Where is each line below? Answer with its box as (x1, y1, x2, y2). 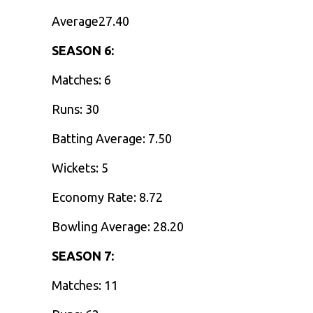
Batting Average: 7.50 (52, 131, 172, 145)
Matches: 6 (52, 73, 111, 87)
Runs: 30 (52, 102, 99, 116)
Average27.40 (52, 14, 129, 28)
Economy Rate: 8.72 (52, 190, 163, 204)
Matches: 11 (52, 278, 118, 292)
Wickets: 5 (52, 161, 108, 175)
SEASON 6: (52, 43, 114, 57)
